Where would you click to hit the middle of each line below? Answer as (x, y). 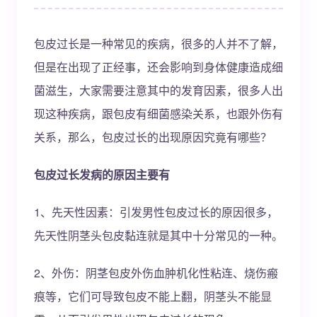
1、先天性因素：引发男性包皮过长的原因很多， (156, 212)
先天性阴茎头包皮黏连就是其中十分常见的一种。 (158, 235)
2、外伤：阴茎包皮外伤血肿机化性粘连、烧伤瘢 (156, 273)
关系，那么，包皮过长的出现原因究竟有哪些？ (153, 137)
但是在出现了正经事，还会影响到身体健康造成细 (158, 67)
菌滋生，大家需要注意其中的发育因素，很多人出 (158, 90)
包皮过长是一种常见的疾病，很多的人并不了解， (158, 44)
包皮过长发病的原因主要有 (102, 174)
